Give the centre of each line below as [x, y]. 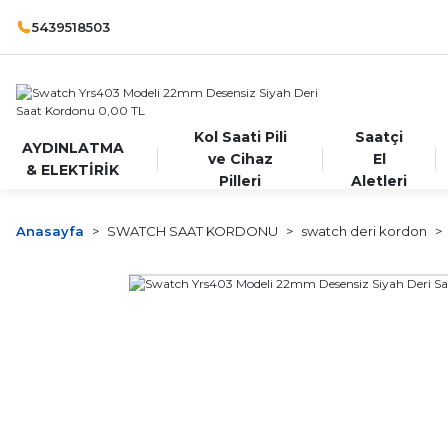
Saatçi [379, 137]
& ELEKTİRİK [73, 170]
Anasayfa [50, 231]
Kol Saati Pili [240, 137]
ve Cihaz [240, 159]
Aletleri [379, 181]
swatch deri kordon [364, 231]
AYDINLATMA [72, 148]
